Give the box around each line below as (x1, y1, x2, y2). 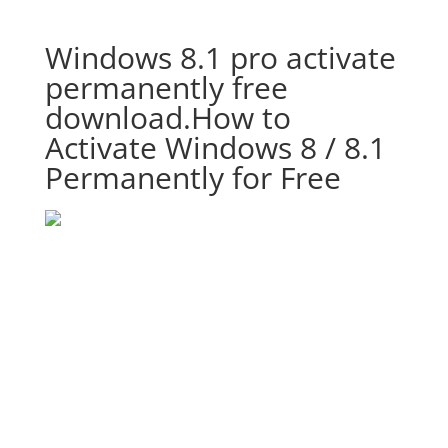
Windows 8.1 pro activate (44, 37, 396, 78)
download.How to (44, 97, 291, 138)
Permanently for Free (44, 157, 341, 198)
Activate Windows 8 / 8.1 (44, 127, 386, 168)
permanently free (44, 67, 288, 108)
